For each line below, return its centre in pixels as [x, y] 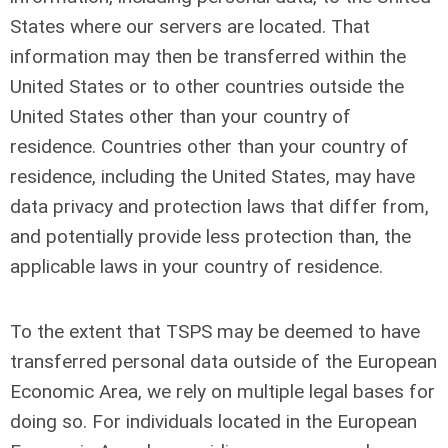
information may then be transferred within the [208, 56]
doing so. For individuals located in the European [213, 421]
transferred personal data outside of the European [223, 361]
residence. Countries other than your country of [209, 146]
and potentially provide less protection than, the [210, 236]
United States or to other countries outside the [207, 86]
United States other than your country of [180, 116]
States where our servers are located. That [190, 26]
